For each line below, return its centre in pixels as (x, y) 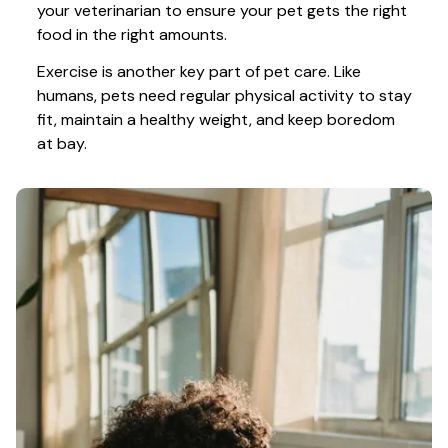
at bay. (61, 144)
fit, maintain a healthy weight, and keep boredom (215, 120)
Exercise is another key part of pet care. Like (198, 72)
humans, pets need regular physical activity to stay (224, 96)
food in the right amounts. (133, 35)
